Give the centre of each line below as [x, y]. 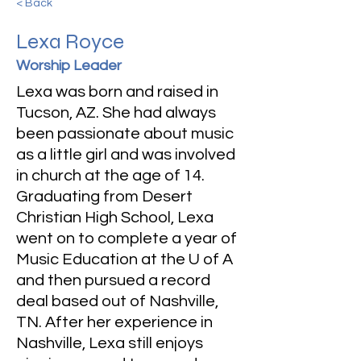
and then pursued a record [113, 280]
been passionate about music [125, 134]
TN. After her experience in [114, 322]
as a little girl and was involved [126, 155]
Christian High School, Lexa [115, 218]
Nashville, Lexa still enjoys [110, 343]
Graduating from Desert [104, 197]
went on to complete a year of [127, 239]
